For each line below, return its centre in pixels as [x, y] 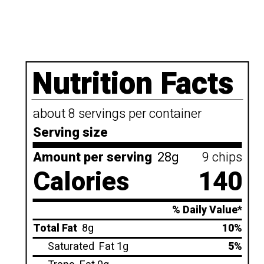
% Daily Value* [207, 210]
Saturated [71, 247]
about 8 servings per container [117, 114]
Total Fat [55, 228]
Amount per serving [92, 157]
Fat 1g [113, 247]
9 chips [222, 157]
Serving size [70, 133]
